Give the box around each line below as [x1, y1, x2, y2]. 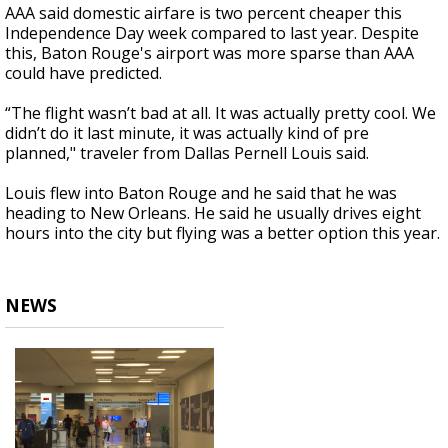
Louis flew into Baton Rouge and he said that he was [5, 182, 397, 205]
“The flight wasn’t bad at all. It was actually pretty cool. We [5, 102, 436, 125]
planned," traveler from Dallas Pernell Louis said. [5, 142, 369, 165]
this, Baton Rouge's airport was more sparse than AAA [5, 42, 414, 65]
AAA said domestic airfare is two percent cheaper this [5, 2, 402, 25]
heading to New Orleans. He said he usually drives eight [5, 202, 421, 225]
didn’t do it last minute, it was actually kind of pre [5, 122, 369, 145]
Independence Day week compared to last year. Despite [5, 22, 419, 45]
